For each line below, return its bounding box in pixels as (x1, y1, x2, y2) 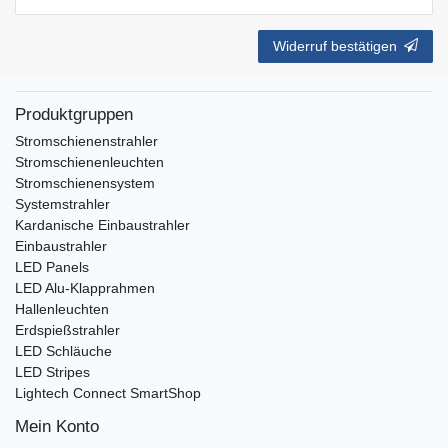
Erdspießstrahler (15, 322, 120, 339)
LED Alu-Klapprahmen (15, 280, 155, 297)
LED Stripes (15, 364, 90, 381)
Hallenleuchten (15, 301, 109, 318)
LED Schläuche (15, 343, 112, 360)
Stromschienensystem (15, 175, 155, 192)
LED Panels (15, 259, 89, 276)
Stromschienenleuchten (15, 154, 164, 171)
